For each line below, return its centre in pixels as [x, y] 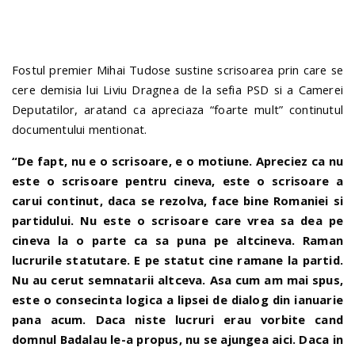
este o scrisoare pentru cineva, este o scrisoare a [177, 180]
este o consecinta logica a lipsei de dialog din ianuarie [177, 299]
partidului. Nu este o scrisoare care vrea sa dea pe [177, 220]
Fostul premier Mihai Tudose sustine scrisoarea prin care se [177, 70]
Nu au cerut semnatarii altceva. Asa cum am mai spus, [177, 279]
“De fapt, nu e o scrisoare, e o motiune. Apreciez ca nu [177, 160]
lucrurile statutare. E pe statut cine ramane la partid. [177, 260]
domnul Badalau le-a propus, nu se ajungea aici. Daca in [177, 339]
